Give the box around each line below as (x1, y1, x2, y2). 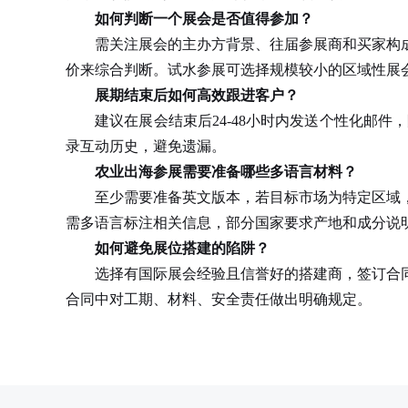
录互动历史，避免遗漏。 (66, 138, 226, 154)
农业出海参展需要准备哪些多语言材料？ (95, 164, 357, 179)
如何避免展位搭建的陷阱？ (95, 240, 270, 256)
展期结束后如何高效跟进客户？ (95, 87, 299, 103)
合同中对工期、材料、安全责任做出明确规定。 (66, 291, 372, 307)
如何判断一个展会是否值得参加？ (95, 11, 313, 26)
